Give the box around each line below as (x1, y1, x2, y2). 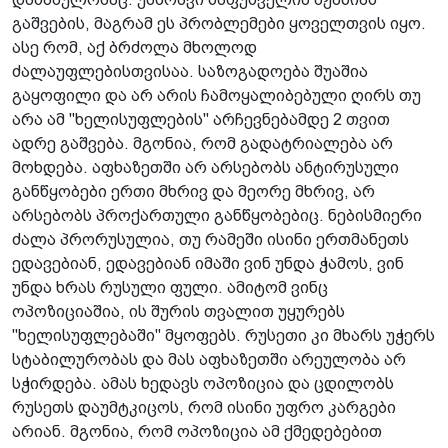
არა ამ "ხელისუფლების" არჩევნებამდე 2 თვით (12, 110, 390, 128)
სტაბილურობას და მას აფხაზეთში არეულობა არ (12, 350, 406, 368)
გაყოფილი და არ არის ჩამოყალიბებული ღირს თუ (12, 86, 421, 104)
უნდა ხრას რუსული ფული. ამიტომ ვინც (12, 278, 328, 296)
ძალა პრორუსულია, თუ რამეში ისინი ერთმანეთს (12, 230, 409, 248)
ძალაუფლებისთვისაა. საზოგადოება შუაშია (12, 62, 368, 80)
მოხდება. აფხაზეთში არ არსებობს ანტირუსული (12, 158, 399, 176)
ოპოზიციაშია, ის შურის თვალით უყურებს (12, 302, 345, 320)
